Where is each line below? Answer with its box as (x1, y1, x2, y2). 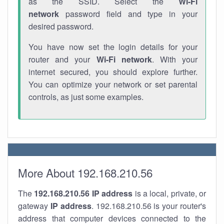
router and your (28, 53, 96, 65)
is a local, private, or (132, 187, 206, 199)
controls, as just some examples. (28, 91, 143, 102)
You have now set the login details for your (28, 41, 197, 52)
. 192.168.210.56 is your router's (91, 200, 206, 211)
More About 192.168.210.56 (18, 164, 152, 180)
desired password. (28, 20, 93, 32)
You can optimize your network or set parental (28, 78, 197, 90)
